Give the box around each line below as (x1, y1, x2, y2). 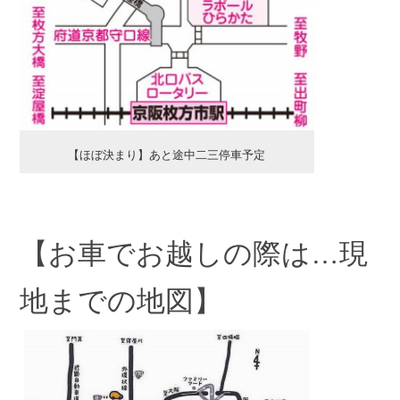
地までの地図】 (19, 285, 222, 318)
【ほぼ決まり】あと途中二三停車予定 (68, 148, 266, 162)
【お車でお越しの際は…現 (19, 237, 368, 271)
